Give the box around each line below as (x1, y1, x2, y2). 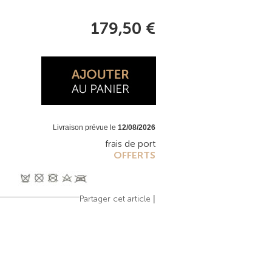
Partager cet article (80, 194, 151, 204)
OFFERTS (114, 149, 155, 161)
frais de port (105, 138, 155, 149)
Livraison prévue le (53, 123, 118, 132)
